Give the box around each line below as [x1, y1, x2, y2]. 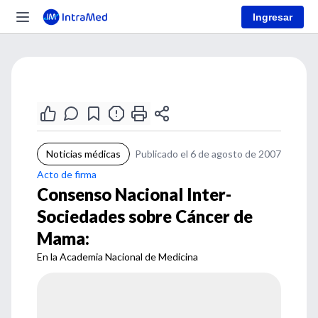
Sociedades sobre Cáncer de [37, 206, 253, 226]
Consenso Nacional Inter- [37, 184, 231, 204]
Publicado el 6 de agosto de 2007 [135, 148, 281, 160]
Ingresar [253, 11, 292, 23]
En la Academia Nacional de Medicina [37, 251, 198, 263]
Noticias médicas [46, 148, 121, 160]
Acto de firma [37, 168, 97, 180]
